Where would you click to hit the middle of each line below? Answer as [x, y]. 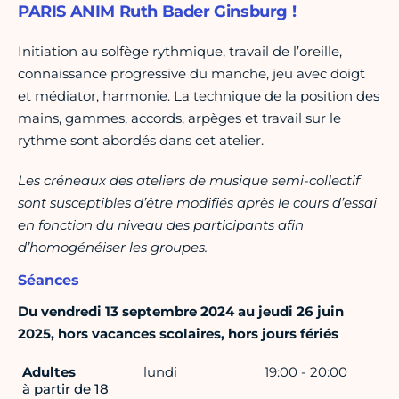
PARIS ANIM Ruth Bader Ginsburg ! [157, 12]
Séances [49, 281]
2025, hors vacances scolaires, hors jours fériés [178, 334]
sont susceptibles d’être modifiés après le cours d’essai [197, 203]
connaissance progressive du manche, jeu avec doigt [191, 74]
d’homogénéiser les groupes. [113, 248]
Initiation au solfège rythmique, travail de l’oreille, [180, 52]
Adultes [49, 372]
